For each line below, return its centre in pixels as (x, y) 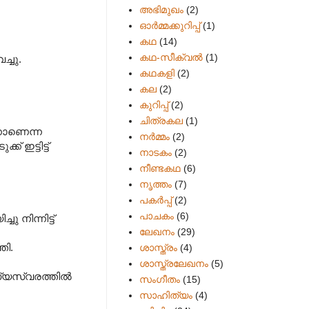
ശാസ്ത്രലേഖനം (173, 263)
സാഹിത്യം (166, 295)
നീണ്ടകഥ (160, 168)
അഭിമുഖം (161, 9)
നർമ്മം (154, 136)
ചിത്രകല (161, 120)
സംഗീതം (159, 279)
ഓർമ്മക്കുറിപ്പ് (169, 25)
